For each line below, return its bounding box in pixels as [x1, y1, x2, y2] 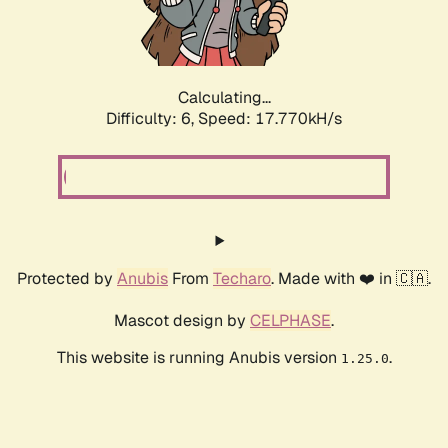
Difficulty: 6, [106, 108, 198, 130]
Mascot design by [114, 310, 250, 332]
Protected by [17, 268, 117, 290]
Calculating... [177, 87, 271, 109]
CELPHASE [250, 310, 331, 332]
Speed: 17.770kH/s [198, 108, 342, 130]
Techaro [213, 268, 271, 290]
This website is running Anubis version [56, 347, 341, 369]
